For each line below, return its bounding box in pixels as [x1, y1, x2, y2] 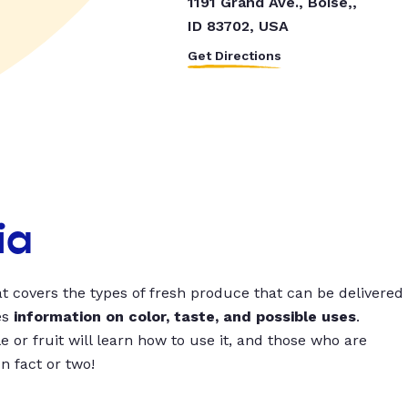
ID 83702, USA [187, 17, 289, 36]
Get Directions [187, 48, 281, 64]
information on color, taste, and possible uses [14, 307, 356, 325]
